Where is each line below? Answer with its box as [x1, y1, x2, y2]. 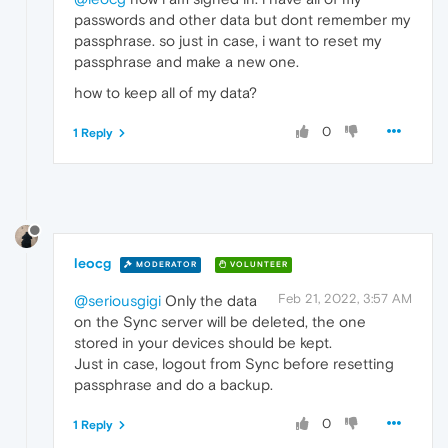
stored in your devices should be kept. [74, 334, 332, 352]
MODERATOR [133, 259, 197, 269]
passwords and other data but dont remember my [74, 10, 410, 28]
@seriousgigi [74, 292, 161, 310]
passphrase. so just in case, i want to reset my [74, 31, 381, 49]
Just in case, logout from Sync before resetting [74, 355, 394, 373]
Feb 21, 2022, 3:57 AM [278, 291, 412, 307]
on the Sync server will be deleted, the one [74, 313, 366, 331]
